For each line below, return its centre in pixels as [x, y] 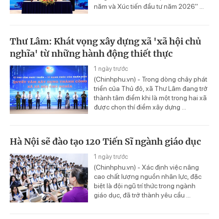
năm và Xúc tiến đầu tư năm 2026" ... [149, 6]
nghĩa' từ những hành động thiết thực [91, 53]
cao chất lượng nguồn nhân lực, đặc [148, 177]
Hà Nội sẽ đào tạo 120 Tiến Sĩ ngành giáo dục [105, 142]
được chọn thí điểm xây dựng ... [140, 107]
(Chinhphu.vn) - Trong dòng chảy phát [151, 79]
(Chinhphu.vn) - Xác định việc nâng [146, 167]
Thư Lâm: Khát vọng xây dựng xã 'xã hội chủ [106, 41]
